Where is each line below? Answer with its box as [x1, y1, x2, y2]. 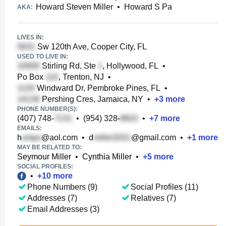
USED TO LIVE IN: [17, 53, 68, 60]
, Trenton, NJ [59, 73, 104, 81]
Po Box [17, 73, 45, 81]
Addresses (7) [27, 194, 77, 202]
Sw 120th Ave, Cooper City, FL [35, 42, 147, 51]
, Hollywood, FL [102, 62, 158, 70]
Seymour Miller [17, 152, 71, 161]
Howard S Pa [124, 3, 172, 11]
